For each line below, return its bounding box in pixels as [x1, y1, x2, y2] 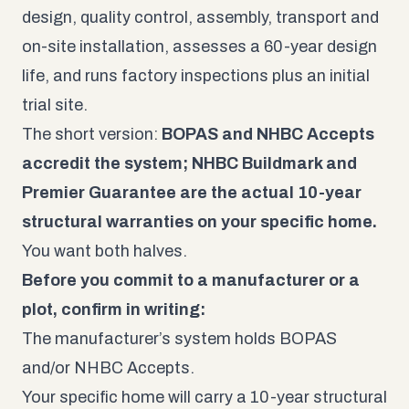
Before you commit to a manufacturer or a [22, 270, 360, 289]
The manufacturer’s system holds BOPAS [22, 329, 337, 348]
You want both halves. [22, 241, 187, 260]
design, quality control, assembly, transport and [22, 7, 379, 26]
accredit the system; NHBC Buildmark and [22, 153, 357, 173]
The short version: [22, 124, 162, 143]
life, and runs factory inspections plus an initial [22, 66, 370, 85]
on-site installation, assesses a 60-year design [22, 37, 377, 56]
